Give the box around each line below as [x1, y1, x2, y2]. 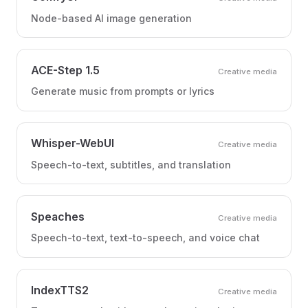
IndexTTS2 [31, 283, 89, 297]
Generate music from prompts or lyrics [31, 85, 214, 98]
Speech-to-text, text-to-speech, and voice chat [31, 232, 260, 244]
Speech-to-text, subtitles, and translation [31, 158, 231, 170]
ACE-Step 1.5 [31, 63, 100, 77]
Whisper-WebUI [31, 136, 114, 151]
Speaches [31, 209, 85, 223]
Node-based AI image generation [31, 12, 192, 24]
